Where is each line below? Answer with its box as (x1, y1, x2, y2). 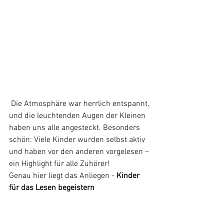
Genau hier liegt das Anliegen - (9, 171, 116, 181)
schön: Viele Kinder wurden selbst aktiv (9, 135, 147, 145)
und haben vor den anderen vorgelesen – (9, 147, 151, 157)
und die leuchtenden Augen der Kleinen (9, 111, 147, 121)
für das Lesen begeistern (9, 183, 94, 193)
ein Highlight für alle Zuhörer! (9, 159, 109, 169)
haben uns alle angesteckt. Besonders (9, 123, 142, 133)
